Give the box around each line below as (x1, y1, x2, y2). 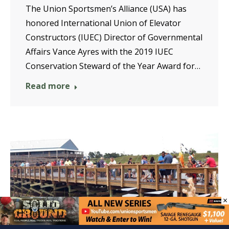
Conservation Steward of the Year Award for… (26, 60, 200, 72)
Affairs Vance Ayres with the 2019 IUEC (26, 45, 173, 57)
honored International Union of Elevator (26, 17, 181, 29)
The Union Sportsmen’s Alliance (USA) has (26, 3, 187, 14)
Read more (26, 80, 70, 91)
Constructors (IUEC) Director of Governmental (26, 31, 202, 43)
